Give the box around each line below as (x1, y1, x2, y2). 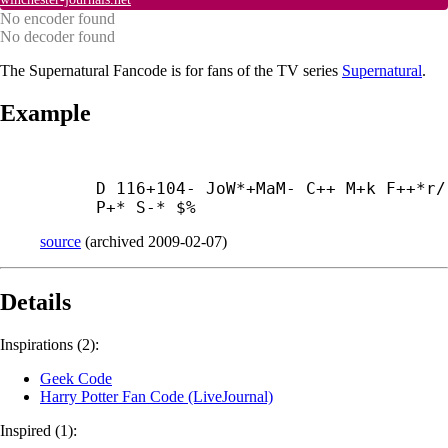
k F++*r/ (366, 178, 446, 198)
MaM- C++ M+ (256, 178, 366, 198)
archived (90, 232, 148, 250)
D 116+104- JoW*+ (96, 178, 256, 198)
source (40, 232, 81, 250)
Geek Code (40, 369, 112, 387)
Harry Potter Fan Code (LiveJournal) (40, 387, 273, 405)
